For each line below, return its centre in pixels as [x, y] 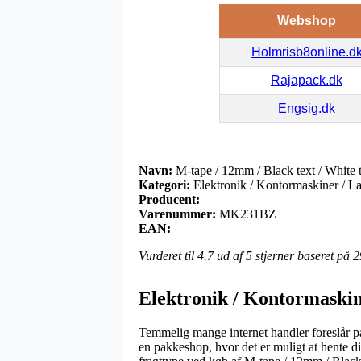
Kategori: [164, 185]
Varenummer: [177, 214]
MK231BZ [248, 214]
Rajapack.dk [307, 80]
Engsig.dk [307, 108]
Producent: [169, 199]
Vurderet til [168, 255]
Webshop [306, 20]
